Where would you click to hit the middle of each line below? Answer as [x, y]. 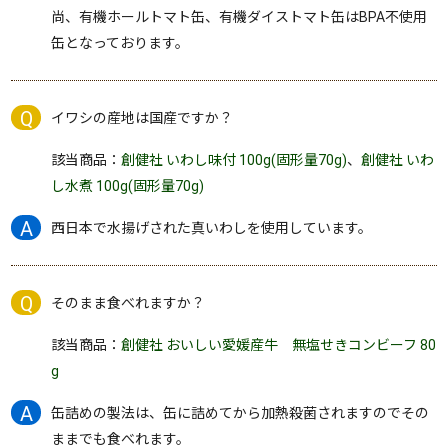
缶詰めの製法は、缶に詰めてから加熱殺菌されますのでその [240, 413]
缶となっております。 [120, 43]
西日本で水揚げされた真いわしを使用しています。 [212, 228]
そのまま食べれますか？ [128, 303]
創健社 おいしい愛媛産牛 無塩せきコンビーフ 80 [279, 345]
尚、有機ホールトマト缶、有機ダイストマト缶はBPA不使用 [239, 17]
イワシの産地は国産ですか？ [142, 118]
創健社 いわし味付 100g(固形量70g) [234, 160]
